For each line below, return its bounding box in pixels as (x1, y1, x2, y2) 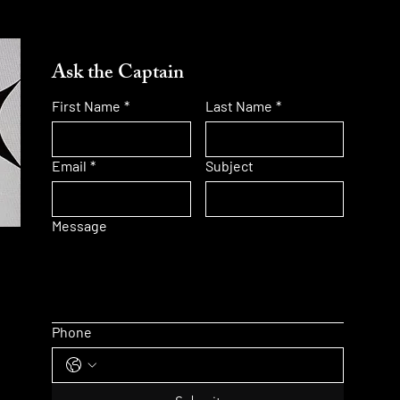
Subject (204, 157, 254, 175)
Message (51, 217, 107, 235)
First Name (51, 97, 121, 115)
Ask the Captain (51, 57, 184, 93)
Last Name (204, 97, 272, 115)
